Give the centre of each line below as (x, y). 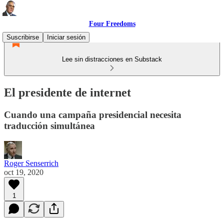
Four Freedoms (112, 24)
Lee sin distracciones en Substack (112, 59)
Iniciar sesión (66, 37)
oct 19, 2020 (24, 172)
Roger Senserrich (31, 163)
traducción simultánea (49, 125)
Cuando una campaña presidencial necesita (93, 114)
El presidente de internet (67, 92)
